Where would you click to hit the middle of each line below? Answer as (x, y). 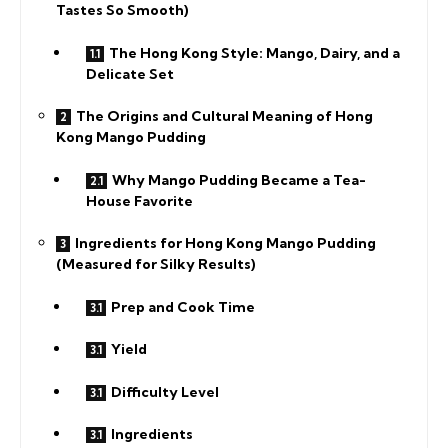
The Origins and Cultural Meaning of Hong (224, 116)
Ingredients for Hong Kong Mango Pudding (225, 243)
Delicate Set (130, 73)
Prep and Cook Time (183, 306)
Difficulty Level (165, 391)
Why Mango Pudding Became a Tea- (239, 179)
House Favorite (139, 200)
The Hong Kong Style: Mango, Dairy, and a (254, 52)
